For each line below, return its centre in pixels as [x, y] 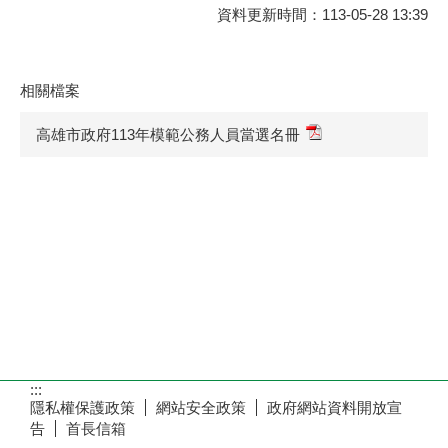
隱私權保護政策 [82, 407]
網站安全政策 [201, 407]
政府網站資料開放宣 [334, 407]
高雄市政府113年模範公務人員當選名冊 [168, 134]
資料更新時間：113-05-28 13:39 [322, 15]
